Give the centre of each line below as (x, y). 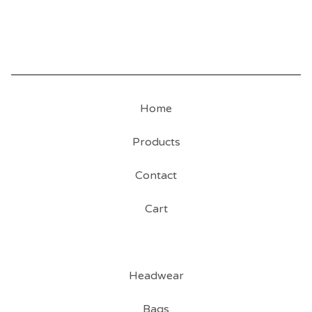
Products (156, 142)
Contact (156, 176)
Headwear (156, 276)
